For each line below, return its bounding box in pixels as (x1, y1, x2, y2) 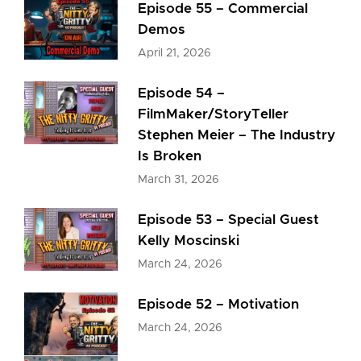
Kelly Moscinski (138, 234, 240, 247)
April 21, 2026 (138, 48, 212, 59)
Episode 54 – (138, 86, 226, 100)
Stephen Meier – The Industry (138, 128, 336, 142)
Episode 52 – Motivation (138, 297, 300, 311)
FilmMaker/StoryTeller (138, 107, 289, 121)
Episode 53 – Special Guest (138, 213, 320, 226)
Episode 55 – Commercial (138, 2, 309, 15)
